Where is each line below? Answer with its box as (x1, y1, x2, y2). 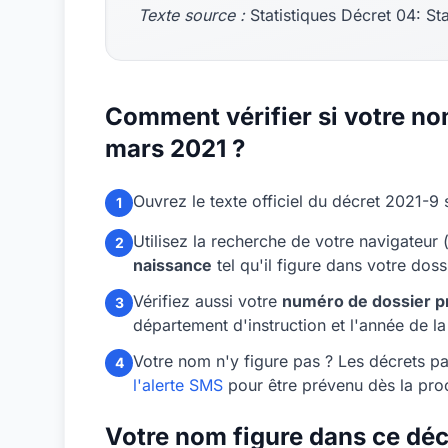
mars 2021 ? (105, 134, 245, 163)
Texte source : (138, 5, 245, 25)
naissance (133, 255, 212, 275)
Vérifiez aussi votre (133, 291, 282, 311)
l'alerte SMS (133, 375, 223, 395)
